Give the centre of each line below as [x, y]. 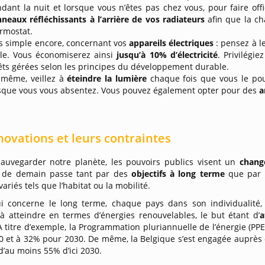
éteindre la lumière [109, 78]
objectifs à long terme [180, 174]
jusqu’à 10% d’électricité [167, 55]
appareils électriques [172, 43]
